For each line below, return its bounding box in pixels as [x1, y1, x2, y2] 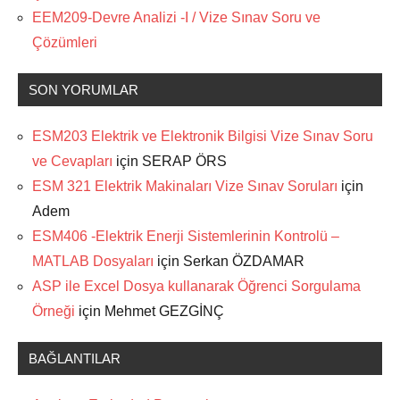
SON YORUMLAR [29, 82, 138, 98]
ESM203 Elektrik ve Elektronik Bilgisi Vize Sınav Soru [32, 129, 373, 145]
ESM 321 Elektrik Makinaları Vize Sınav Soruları [32, 179, 337, 195]
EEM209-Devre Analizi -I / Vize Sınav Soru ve [32, 10, 321, 26]
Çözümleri [32, 35, 97, 51]
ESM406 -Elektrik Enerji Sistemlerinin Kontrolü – [32, 229, 339, 245]
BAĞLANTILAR [29, 351, 121, 367]
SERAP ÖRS [142, 154, 227, 170]
